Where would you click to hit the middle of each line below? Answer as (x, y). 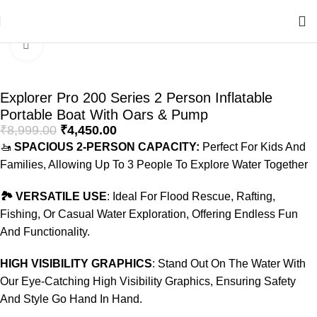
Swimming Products (83, 31)
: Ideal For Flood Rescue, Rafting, (191, 196)
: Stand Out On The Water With (229, 264)
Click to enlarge (80, 45)
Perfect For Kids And (253, 147)
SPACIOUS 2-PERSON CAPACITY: (105, 147)
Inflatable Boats (178, 31)
